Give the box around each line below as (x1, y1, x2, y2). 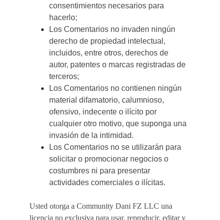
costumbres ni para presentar (49, 166, 152, 175)
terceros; (49, 72, 79, 81)
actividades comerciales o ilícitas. (49, 178, 165, 187)
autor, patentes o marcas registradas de (49, 60, 188, 69)
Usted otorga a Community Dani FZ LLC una (29, 202, 174, 210)
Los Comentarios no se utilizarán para (49, 143, 183, 151)
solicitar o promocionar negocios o (49, 155, 170, 163)
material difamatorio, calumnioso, (49, 96, 166, 104)
